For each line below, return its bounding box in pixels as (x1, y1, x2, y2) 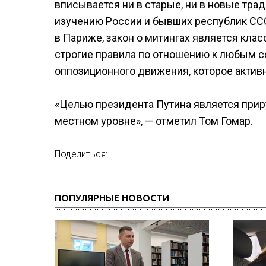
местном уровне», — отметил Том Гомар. (55, 115, 253, 127)
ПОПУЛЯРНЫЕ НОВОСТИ (55, 194, 169, 203)
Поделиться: (55, 148, 107, 160)
